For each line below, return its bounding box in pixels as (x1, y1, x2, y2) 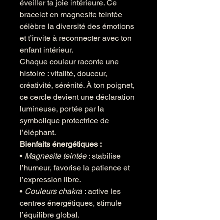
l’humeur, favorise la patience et (20, 163, 130, 172)
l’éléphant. (20, 128, 56, 137)
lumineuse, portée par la (20, 104, 104, 113)
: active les (82, 187, 121, 196)
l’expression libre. (20, 175, 81, 184)
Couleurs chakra (25, 187, 82, 196)
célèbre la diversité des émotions (20, 22, 134, 31)
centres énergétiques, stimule (20, 198, 122, 208)
